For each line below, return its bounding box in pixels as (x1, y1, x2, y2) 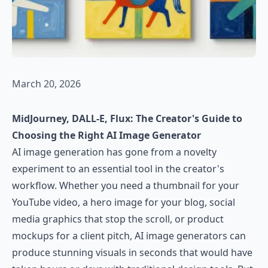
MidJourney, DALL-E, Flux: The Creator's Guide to (12, 112, 242, 125)
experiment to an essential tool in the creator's (12, 162, 224, 175)
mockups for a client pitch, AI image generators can (12, 229, 246, 242)
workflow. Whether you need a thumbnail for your (12, 179, 239, 192)
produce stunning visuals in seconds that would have (12, 246, 252, 259)
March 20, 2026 (12, 77, 81, 90)
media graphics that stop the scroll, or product (12, 212, 224, 226)
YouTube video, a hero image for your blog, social (12, 196, 235, 209)
